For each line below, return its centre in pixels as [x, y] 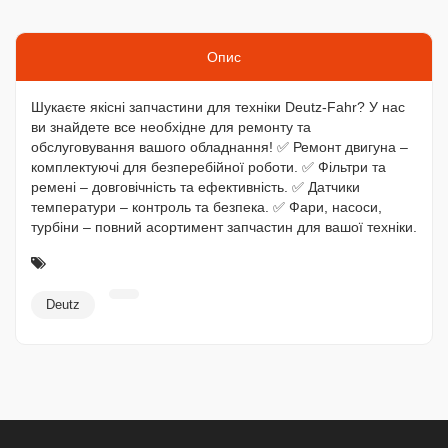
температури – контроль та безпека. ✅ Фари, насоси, [206, 207]
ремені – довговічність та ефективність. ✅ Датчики [195, 187]
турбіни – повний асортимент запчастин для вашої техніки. [224, 227]
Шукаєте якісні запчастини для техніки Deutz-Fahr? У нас [218, 107]
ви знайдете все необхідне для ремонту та [171, 127]
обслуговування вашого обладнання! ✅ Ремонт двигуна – [219, 147]
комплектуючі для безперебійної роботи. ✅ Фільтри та [208, 167]
